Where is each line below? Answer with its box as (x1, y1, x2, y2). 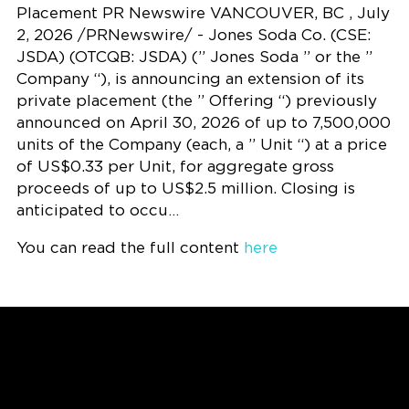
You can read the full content (16, 239, 244, 256)
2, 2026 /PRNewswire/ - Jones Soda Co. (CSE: (16, 26, 371, 43)
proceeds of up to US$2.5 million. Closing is (16, 180, 355, 196)
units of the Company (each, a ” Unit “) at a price (16, 136, 387, 152)
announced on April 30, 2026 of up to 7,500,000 (16, 114, 391, 131)
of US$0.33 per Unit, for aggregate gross (16, 158, 334, 174)
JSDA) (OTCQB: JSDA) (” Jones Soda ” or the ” (16, 48, 372, 65)
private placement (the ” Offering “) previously (16, 92, 377, 109)
